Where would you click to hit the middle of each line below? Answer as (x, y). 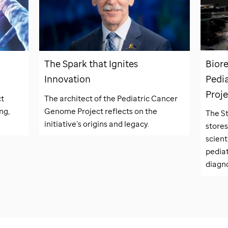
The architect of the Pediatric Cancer (111, 98)
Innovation (68, 79)
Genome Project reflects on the (101, 111)
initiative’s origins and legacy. (97, 123)
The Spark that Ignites (91, 64)
